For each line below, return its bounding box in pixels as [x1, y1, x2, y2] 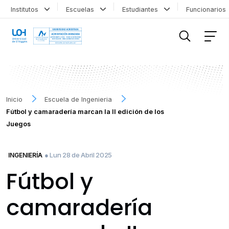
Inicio [6, 95, 22, 103]
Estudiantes [122, 5, 162, 13]
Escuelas [66, 5, 99, 13]
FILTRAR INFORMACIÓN [16, 13, 81, 20]
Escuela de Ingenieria [44, 95, 112, 103]
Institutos [10, 5, 42, 13]
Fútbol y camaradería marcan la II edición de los [6, 107, 164, 116]
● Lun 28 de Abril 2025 [44, 150, 112, 159]
